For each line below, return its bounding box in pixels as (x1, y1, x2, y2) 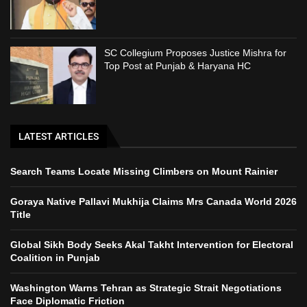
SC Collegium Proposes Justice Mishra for (104, 47, 287, 59)
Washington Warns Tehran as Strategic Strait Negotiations (10, 282, 282, 293)
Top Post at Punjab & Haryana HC (104, 60, 251, 72)
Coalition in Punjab (10, 251, 100, 263)
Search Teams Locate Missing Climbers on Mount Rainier (10, 165, 278, 177)
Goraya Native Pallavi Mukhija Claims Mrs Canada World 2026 (10, 195, 297, 207)
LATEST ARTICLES (19, 130, 99, 142)
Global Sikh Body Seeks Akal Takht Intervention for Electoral (10, 238, 293, 250)
